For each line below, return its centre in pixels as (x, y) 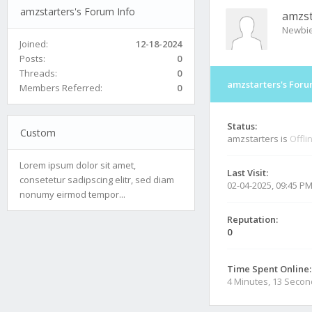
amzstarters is (258, 139)
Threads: (38, 73)
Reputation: (252, 219)
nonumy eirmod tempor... (72, 194)
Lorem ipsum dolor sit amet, (78, 165)
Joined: (34, 44)
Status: (242, 126)
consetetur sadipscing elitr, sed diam (97, 179)
